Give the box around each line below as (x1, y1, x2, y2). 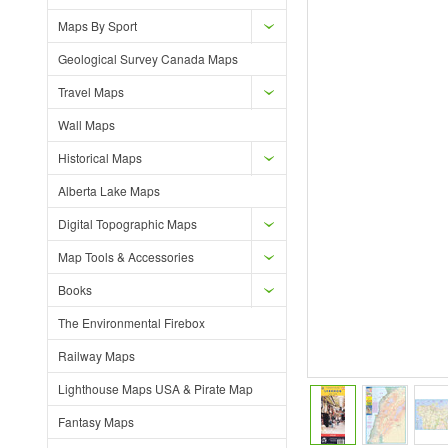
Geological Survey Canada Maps (58, 50, 238, 67)
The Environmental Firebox (58, 314, 205, 331)
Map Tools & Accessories (58, 248, 194, 265)
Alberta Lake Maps (58, 182, 160, 199)
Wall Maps (58, 116, 115, 133)
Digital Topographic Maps (58, 215, 197, 232)
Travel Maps (58, 83, 124, 100)
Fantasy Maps (58, 413, 134, 430)
